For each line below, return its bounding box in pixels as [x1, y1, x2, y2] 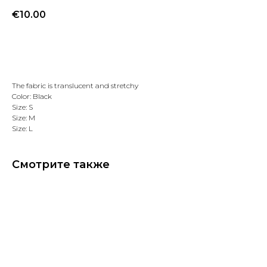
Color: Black [12, 92, 52, 101]
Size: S [12, 103, 33, 112]
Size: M [12, 113, 35, 123]
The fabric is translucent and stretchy [12, 81, 138, 91]
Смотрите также [12, 158, 110, 172]
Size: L [12, 124, 33, 133]
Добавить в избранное [79, 42, 188, 54]
